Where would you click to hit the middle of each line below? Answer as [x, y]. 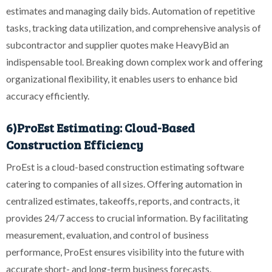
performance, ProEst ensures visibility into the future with [125, 252]
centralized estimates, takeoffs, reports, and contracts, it [123, 201]
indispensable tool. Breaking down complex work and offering [134, 61]
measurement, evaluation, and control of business [107, 235]
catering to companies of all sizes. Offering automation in [124, 184]
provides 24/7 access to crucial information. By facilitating [127, 218]
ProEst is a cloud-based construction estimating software [125, 167]
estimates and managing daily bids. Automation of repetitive [131, 10]
